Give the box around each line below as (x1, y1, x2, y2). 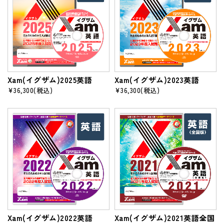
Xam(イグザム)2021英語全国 (114, 212, 215, 223)
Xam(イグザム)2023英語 (114, 74, 199, 85)
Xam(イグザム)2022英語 (7, 212, 93, 223)
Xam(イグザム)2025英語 (7, 74, 92, 85)
